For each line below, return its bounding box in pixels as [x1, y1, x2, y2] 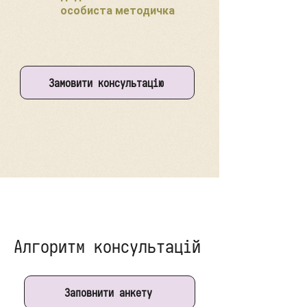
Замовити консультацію [48, 75, 164, 90]
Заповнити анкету [64, 285, 152, 299]
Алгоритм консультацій [14, 236, 201, 258]
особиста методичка [60, 4, 175, 17]
